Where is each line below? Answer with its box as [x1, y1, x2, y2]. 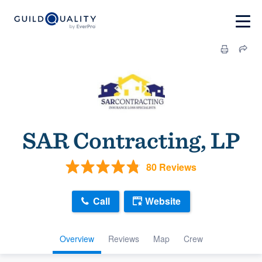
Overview [59, 232, 94, 244]
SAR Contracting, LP [22, 126, 240, 154]
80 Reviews [146, 160, 196, 174]
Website [145, 194, 181, 208]
